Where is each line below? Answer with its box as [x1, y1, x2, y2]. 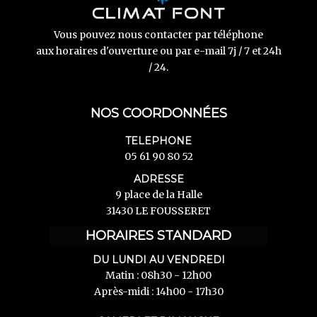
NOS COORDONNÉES [90, 105, 227, 121]
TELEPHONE [125, 134, 192, 147]
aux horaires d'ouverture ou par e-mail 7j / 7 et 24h [35, 44, 282, 57]
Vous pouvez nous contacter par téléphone [54, 28, 263, 41]
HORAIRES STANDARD [86, 227, 231, 243]
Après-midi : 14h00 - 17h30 [93, 284, 224, 298]
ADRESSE [133, 172, 184, 185]
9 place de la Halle [115, 188, 202, 201]
